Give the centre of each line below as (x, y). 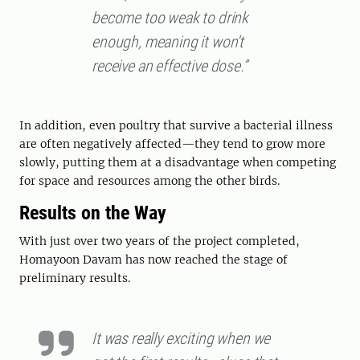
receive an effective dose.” (170, 65)
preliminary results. (75, 278)
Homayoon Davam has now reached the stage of (153, 259)
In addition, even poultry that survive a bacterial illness (176, 125)
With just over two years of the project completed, (160, 241)
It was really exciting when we (181, 338)
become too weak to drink (170, 17)
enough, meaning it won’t (168, 41)
